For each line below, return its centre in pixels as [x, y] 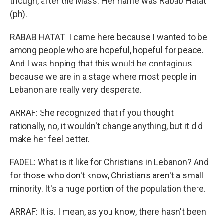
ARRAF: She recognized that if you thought [92, 113]
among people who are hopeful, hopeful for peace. [107, 50]
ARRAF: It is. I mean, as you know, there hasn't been [108, 211]
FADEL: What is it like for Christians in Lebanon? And [109, 162]
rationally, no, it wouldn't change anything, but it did [106, 126]
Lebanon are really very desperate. [76, 90]
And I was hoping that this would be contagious [101, 63]
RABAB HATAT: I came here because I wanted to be [109, 37]
